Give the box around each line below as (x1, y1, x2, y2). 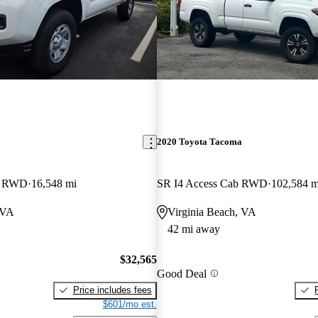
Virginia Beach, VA (167, 206, 256, 219)
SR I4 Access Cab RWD (156, 177, 268, 190)
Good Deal (156, 267, 207, 280)
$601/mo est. (102, 298, 157, 309)
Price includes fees (72, 284, 152, 295)
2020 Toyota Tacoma (156, 136, 242, 148)
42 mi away (167, 223, 220, 236)
